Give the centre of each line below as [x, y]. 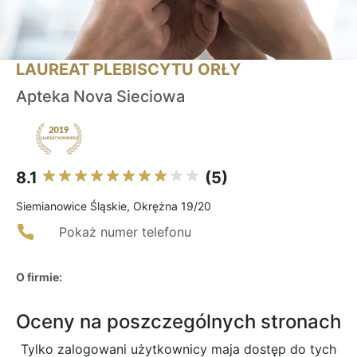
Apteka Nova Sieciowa [100, 97]
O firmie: [39, 277]
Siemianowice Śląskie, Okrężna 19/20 [114, 206]
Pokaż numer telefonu [125, 232]
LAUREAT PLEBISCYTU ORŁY [128, 70]
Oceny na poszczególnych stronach [178, 322]
